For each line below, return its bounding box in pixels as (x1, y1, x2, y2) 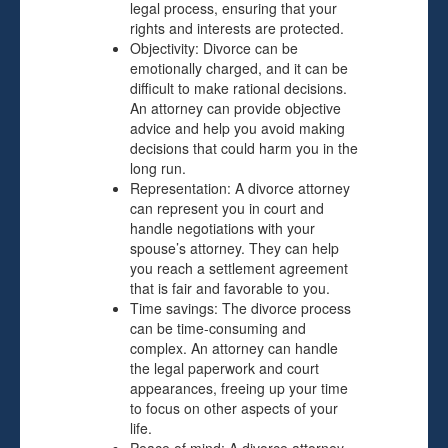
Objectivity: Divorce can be (130, 38, 298, 58)
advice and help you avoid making (130, 118, 345, 138)
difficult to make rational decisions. (130, 78, 347, 98)
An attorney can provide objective (130, 98, 341, 118)
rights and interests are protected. (130, 18, 344, 38)
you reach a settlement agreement (130, 258, 348, 278)
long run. (130, 158, 186, 178)
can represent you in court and (130, 198, 324, 218)
